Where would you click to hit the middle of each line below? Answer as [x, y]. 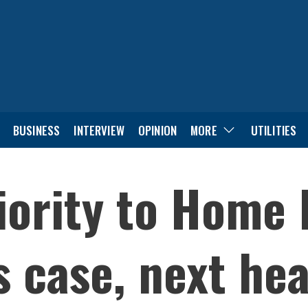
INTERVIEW [99, 130]
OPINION [157, 130]
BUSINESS [36, 130]
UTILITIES [274, 130]
